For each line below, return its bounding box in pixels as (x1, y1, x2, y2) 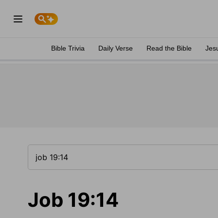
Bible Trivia (51, 44, 85, 52)
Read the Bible (146, 44, 192, 52)
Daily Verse (98, 44, 133, 52)
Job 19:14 (28, 188, 119, 212)
